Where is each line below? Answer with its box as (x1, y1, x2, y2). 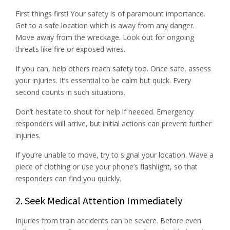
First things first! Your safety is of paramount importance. (15, 8, 205, 18)
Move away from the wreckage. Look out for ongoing (15, 32, 194, 42)
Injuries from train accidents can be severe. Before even (15, 215, 201, 225)
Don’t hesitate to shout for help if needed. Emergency (15, 106, 194, 117)
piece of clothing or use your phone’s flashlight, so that (15, 161, 198, 171)
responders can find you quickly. (15, 173, 121, 183)
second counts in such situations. (15, 87, 125, 97)
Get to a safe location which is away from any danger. (15, 20, 195, 30)
